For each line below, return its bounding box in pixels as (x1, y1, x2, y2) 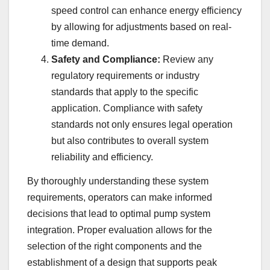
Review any (160, 54, 213, 65)
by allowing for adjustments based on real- (51, 22, 231, 33)
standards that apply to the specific (51, 87, 198, 98)
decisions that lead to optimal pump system (27, 209, 210, 219)
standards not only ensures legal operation (51, 119, 233, 130)
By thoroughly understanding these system (27, 176, 209, 187)
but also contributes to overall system (51, 136, 209, 146)
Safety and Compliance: (51, 54, 160, 65)
